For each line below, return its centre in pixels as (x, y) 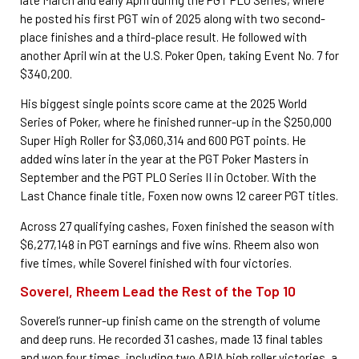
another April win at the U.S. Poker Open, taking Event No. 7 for (179, 55)
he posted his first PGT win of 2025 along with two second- (173, 18)
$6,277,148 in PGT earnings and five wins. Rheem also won (169, 244)
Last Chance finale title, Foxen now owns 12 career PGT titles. (179, 196)
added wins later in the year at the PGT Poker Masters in (164, 159)
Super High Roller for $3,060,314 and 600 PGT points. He (163, 141)
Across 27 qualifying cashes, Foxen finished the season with (177, 226)
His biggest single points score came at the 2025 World (163, 104)
